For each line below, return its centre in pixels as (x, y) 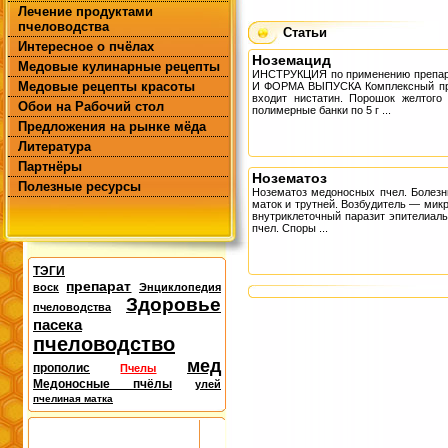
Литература (54, 146)
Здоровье (173, 304)
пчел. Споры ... (290, 228)
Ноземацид (291, 60)
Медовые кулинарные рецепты (119, 66)
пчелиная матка (73, 398)
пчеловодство (104, 344)
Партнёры (50, 166)
